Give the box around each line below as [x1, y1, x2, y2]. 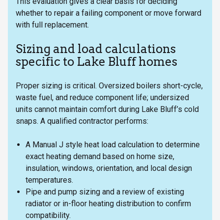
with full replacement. [16, 20, 89, 29]
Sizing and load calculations [16, 41, 176, 56]
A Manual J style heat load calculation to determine [26, 139, 200, 149]
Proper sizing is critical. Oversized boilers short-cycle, [16, 81, 203, 90]
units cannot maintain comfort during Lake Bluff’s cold [16, 104, 199, 114]
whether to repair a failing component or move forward [16, 8, 201, 18]
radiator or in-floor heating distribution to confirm [26, 198, 191, 208]
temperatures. [26, 175, 77, 185]
